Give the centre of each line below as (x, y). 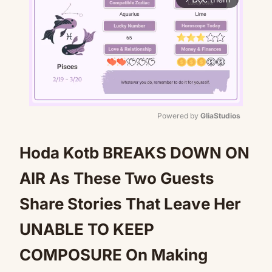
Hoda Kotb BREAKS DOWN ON (134, 153)
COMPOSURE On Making (114, 255)
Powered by (179, 116)
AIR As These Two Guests (117, 178)
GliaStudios (220, 116)
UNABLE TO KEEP (87, 229)
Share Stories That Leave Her (130, 204)
